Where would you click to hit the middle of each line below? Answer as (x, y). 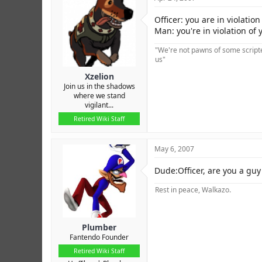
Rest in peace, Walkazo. (193, 189)
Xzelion (99, 76)
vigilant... (99, 105)
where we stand (99, 95)
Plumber (99, 227)
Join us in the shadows (99, 86)
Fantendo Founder (99, 237)
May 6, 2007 (174, 149)
